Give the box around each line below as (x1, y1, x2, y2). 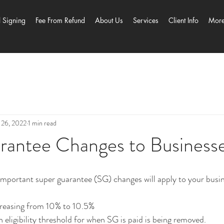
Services (133, 15, 158, 25)
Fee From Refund (35, 15, 85, 25)
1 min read (28, 117, 56, 128)
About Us (95, 15, 123, 25)
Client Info (168, 15, 198, 25)
